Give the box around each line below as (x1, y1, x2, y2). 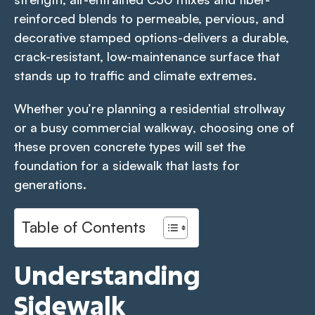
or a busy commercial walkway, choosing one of (14, 119, 295, 135)
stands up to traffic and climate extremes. (14, 67, 260, 83)
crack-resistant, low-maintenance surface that (14, 48, 280, 64)
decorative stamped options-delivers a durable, (14, 29, 289, 45)
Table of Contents (22, 217, 146, 236)
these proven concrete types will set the (14, 138, 245, 154)
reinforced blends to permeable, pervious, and (14, 10, 284, 26)
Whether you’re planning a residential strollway (14, 100, 285, 116)
